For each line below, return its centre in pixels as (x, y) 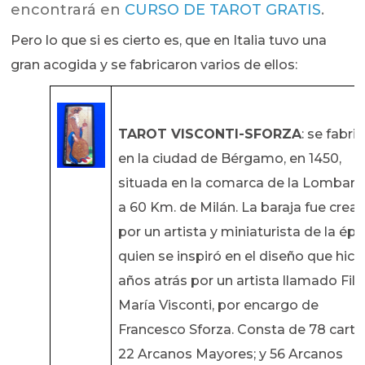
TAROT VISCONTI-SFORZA (209, 134)
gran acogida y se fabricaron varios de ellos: (154, 65)
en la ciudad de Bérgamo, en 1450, (229, 159)
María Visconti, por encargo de (218, 306)
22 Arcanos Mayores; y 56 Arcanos (230, 354)
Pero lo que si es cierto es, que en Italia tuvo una (169, 41)
